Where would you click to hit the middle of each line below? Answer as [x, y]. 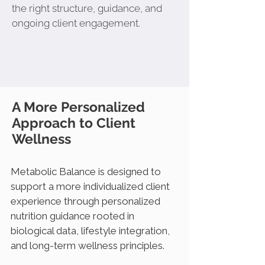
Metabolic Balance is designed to [86, 172]
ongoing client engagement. [76, 23]
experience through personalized [85, 201]
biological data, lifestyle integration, [90, 231]
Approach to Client [74, 123]
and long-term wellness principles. [88, 245]
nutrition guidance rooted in [72, 216]
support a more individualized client [90, 186]
